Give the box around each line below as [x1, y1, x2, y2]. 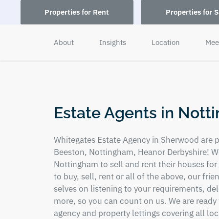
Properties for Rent [44, 7, 109, 17]
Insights [99, 38, 126, 47]
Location [151, 38, 180, 47]
